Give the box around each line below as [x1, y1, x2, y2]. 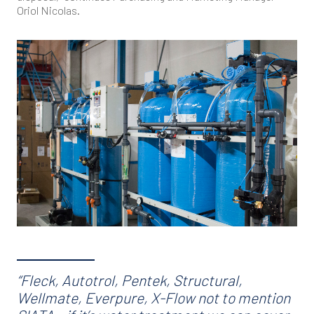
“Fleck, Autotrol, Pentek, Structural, [17, 271, 243, 289]
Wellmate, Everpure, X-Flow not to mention [17, 289, 290, 307]
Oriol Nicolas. [17, 3, 80, 17]
